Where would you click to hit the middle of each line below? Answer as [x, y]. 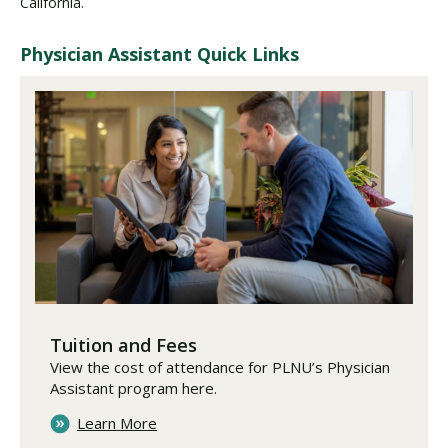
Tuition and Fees [123, 344]
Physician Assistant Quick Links [159, 54]
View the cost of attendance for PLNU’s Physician [220, 366]
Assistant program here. [133, 387]
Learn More [117, 422]
